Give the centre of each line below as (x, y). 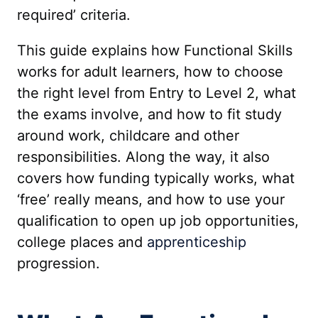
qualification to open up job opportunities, (158, 221)
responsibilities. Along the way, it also (143, 157)
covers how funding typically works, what (156, 178)
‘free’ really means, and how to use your (151, 199)
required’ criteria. (74, 15)
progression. (59, 263)
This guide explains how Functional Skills (155, 50)
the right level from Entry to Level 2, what (157, 93)
